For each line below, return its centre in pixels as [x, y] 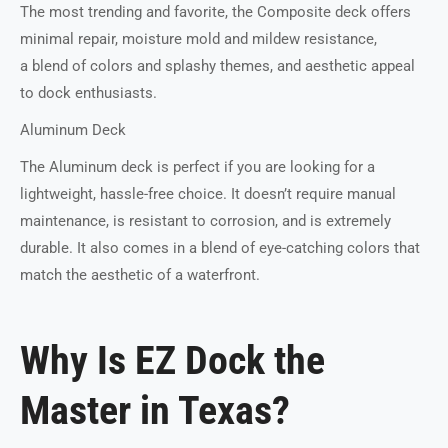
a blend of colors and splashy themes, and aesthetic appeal [217, 65]
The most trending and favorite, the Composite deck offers [215, 11]
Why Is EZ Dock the [172, 360]
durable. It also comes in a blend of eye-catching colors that [220, 247]
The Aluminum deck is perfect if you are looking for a [197, 166]
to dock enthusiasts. [88, 92]
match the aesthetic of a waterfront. [140, 274]
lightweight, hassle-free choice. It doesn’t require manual [208, 193]
